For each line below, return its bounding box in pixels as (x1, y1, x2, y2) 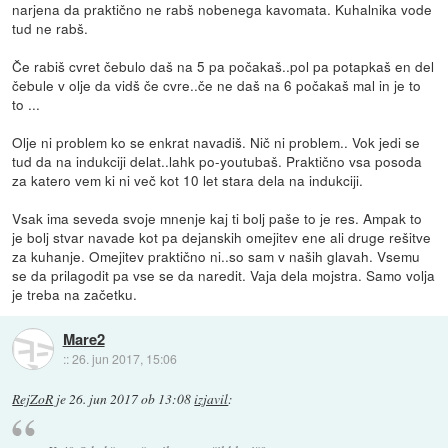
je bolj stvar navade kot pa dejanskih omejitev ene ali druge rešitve (12, 226, 432, 247)
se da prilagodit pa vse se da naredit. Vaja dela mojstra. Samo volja (12, 264, 436, 285)
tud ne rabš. (12, 17, 89, 38)
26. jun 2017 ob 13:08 (69, 389, 192, 408)
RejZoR (12, 389, 54, 408)
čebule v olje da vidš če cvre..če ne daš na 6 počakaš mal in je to (12, 74, 422, 95)
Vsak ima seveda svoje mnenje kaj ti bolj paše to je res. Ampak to (12, 207, 423, 228)
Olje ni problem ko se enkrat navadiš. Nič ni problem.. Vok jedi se (12, 131, 421, 152)
